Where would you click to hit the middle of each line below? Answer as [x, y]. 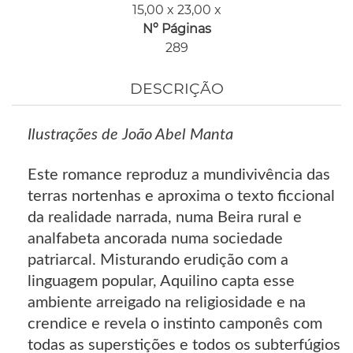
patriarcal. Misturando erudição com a [158, 260]
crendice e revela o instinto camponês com [175, 324]
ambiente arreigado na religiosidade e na [167, 303]
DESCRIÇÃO [176, 89]
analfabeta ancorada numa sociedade [155, 239]
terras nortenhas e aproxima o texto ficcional [181, 197]
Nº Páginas [176, 29]
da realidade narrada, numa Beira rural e [165, 218]
